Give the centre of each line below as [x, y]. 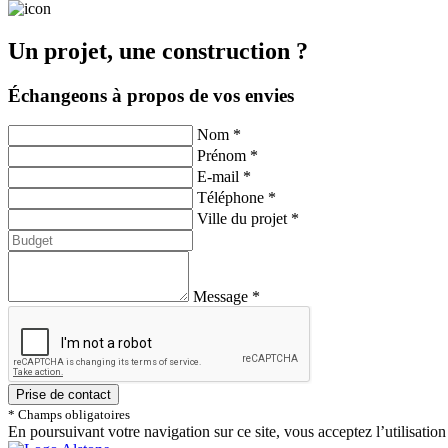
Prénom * [227, 156]
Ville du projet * [248, 219]
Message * [226, 297]
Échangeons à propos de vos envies [151, 95]
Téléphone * [236, 198]
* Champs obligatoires [69, 415]
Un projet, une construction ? [158, 50]
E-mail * [224, 177]
